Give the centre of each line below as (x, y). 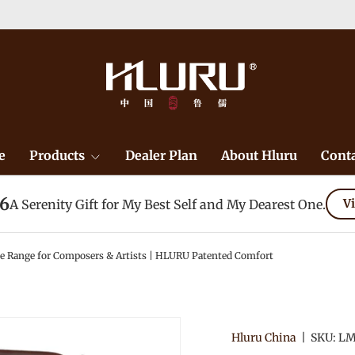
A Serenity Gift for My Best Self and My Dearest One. (168, 204)
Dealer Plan (161, 155)
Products (57, 155)
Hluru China (264, 338)
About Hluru (259, 155)
